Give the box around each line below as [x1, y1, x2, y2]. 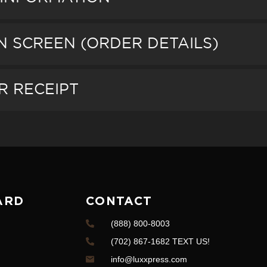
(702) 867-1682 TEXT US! [111, 236, 210, 246]
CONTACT [85, 195, 153, 207]
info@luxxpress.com [111, 254, 188, 264]
